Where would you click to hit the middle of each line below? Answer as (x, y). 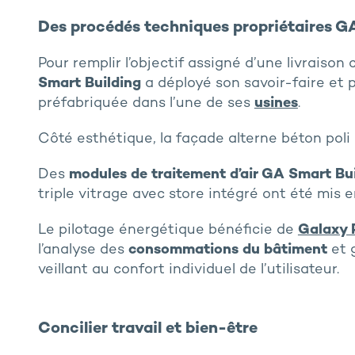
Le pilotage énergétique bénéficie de (168, 231)
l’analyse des (83, 250)
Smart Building (89, 84)
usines (276, 104)
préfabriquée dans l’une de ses (146, 104)
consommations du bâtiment (227, 250)
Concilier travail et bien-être (147, 330)
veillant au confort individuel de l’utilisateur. (188, 270)
